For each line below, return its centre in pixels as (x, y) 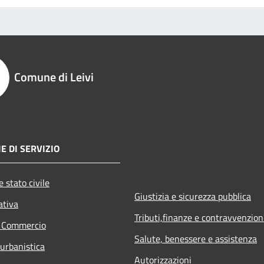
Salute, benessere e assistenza (196, 238)
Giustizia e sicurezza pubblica (193, 196)
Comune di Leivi (54, 77)
